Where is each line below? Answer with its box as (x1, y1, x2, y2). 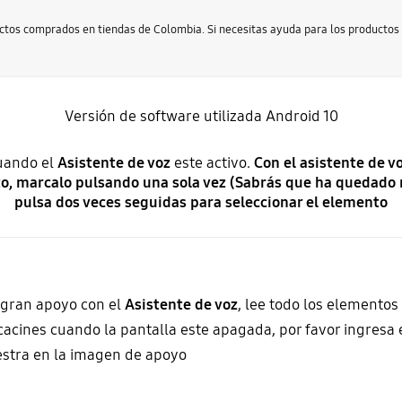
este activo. (173, 153, 254, 173)
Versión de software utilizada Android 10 (64, 107, 338, 127)
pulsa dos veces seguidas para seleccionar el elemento (14, 193, 388, 213)
